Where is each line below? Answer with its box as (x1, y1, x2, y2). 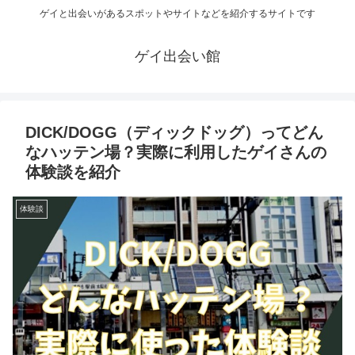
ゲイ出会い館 (135, 48, 220, 65)
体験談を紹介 (25, 163, 120, 181)
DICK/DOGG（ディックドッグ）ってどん (25, 124, 323, 142)
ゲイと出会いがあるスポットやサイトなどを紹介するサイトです (40, 8, 315, 20)
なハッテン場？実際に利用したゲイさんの (25, 143, 326, 162)
